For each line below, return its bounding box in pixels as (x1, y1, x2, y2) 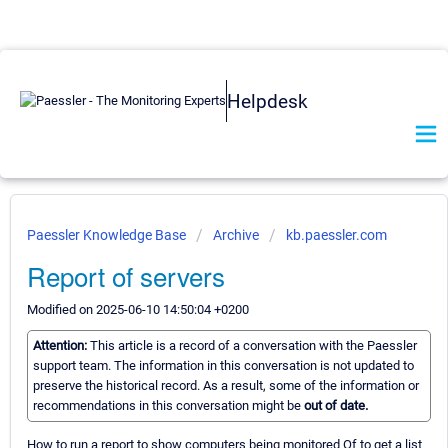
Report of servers (27, 257, 225, 294)
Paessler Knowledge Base (27, 227, 189, 243)
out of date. (304, 398, 368, 414)
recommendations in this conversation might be (33, 398, 304, 414)
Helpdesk (227, 89, 308, 113)
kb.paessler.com (286, 227, 387, 243)
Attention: (33, 338, 90, 354)
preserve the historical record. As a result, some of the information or (33, 378, 419, 394)
